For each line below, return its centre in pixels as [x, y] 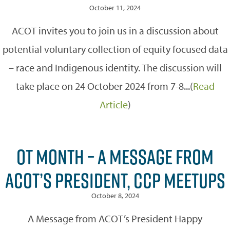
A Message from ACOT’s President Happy [115, 218]
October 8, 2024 [115, 195]
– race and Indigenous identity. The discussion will [115, 67]
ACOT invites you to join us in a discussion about [115, 30]
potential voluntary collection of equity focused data [115, 49]
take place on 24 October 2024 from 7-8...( [104, 86]
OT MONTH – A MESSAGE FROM [115, 156]
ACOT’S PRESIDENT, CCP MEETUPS [115, 180]
